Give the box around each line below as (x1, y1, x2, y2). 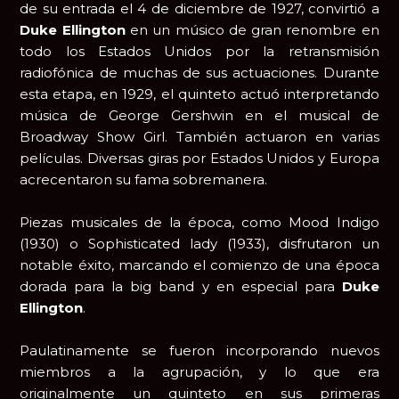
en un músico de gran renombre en (125, 21, 379, 39)
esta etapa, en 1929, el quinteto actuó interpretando (20, 85, 379, 103)
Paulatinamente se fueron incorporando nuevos (20, 342, 379, 360)
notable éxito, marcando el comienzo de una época (20, 256, 379, 274)
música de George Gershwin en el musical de (20, 107, 379, 125)
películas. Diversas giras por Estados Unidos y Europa (20, 150, 379, 167)
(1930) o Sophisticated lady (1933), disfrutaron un (20, 235, 379, 253)
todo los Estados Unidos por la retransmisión (20, 43, 379, 61)
